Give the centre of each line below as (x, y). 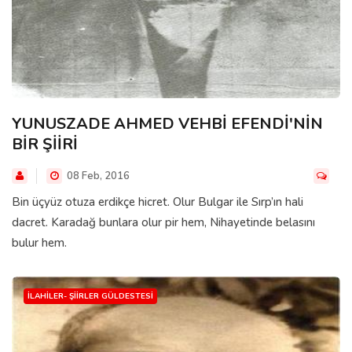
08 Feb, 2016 (97, 176)
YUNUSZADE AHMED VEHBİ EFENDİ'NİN (167, 124)
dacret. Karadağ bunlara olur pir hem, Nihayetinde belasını (163, 223)
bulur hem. (39, 243)
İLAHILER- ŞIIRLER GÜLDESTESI (90, 297)
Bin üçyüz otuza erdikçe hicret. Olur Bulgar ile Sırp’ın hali (158, 202)
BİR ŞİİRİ (45, 145)
